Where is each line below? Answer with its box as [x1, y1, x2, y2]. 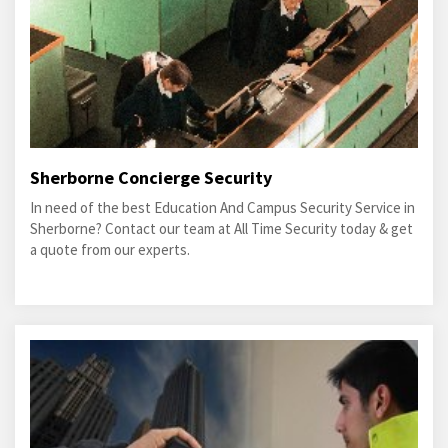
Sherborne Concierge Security [30, 166, 272, 189]
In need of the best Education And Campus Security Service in [30, 198, 415, 217]
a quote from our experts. [30, 240, 190, 259]
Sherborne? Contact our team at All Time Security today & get [30, 219, 413, 238]
